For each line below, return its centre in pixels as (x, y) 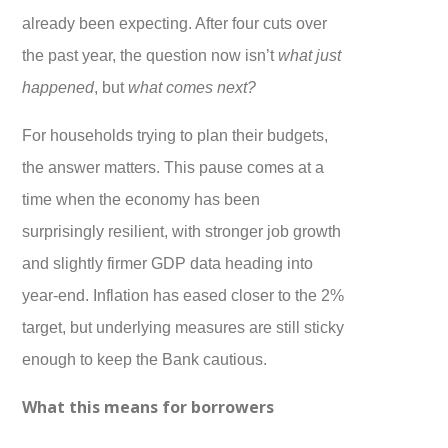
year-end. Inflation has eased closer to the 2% (183, 294)
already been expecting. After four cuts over (175, 22)
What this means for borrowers (148, 406)
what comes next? (192, 86)
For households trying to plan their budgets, (175, 134)
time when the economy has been (141, 198)
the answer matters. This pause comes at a (173, 166)
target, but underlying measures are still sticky (183, 326)
